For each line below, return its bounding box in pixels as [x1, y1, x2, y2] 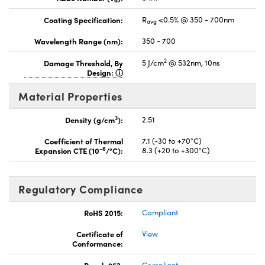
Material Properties [18, 88, 123, 104]
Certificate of [76, 228, 123, 239]
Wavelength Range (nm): [34, 35, 123, 46]
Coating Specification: [44, 14, 123, 25]
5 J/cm [142, 57, 164, 68]
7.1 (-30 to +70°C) [142, 135, 202, 146]
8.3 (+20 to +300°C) [142, 144, 210, 156]
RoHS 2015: [84, 206, 123, 218]
